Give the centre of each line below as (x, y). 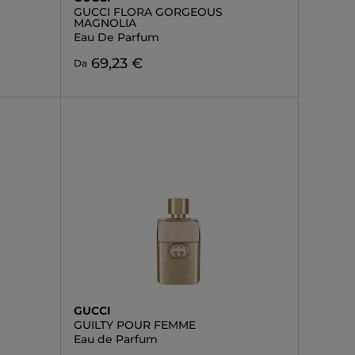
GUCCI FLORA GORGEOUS (148, 12)
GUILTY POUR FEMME (134, 325)
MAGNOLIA (105, 23)
